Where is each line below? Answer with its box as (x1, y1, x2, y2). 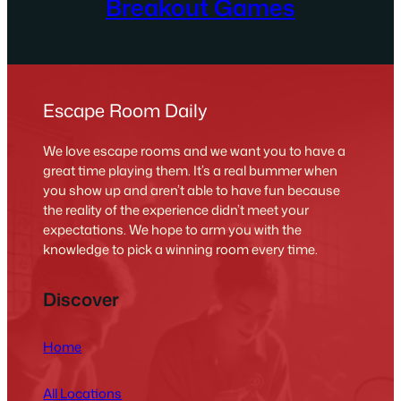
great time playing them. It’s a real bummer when (43, 161, 338, 181)
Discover (43, 286, 120, 311)
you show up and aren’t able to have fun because (43, 181, 341, 200)
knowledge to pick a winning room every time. (43, 240, 319, 260)
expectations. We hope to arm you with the (43, 220, 303, 240)
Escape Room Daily (43, 98, 209, 124)
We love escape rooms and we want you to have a (43, 141, 346, 161)
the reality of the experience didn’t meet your (43, 200, 310, 220)
